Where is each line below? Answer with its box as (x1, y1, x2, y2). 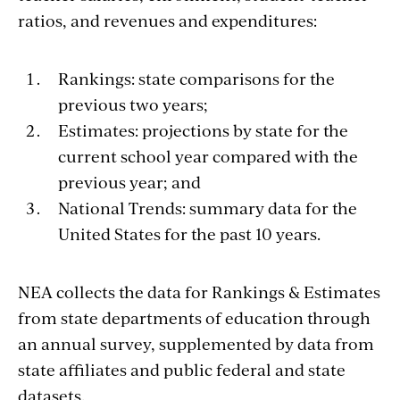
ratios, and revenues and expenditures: (18, 8, 317, 31)
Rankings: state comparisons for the (58, 66, 335, 89)
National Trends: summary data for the (58, 196, 357, 219)
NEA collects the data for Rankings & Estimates (18, 279, 380, 303)
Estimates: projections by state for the (58, 118, 348, 141)
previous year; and (58, 170, 201, 193)
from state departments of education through (18, 305, 371, 329)
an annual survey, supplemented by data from (18, 331, 374, 354)
